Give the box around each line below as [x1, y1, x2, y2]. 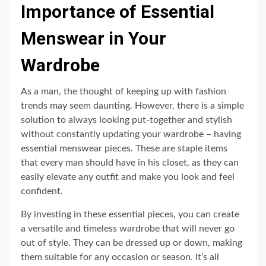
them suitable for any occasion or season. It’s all [21, 252, 219, 262]
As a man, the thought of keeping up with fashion [21, 86, 226, 96]
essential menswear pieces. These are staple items [21, 143, 227, 153]
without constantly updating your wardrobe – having [21, 129, 241, 139]
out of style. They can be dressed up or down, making [21, 237, 242, 248]
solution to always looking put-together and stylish [21, 115, 232, 125]
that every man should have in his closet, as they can [21, 157, 239, 167]
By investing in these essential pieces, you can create [21, 209, 239, 219]
